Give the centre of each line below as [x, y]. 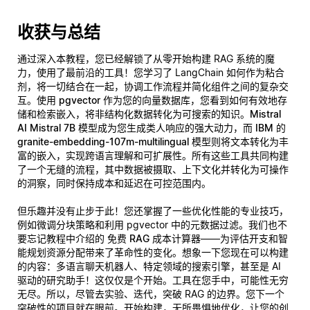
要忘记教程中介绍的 [62, 238]
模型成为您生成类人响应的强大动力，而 [165, 127]
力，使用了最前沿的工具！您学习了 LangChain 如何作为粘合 [151, 72]
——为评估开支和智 [244, 238]
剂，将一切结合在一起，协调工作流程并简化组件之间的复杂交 [153, 86]
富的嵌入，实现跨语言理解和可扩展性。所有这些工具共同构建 [153, 155]
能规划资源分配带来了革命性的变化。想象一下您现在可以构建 [153, 252]
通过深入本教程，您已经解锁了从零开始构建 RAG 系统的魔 [146, 58]
